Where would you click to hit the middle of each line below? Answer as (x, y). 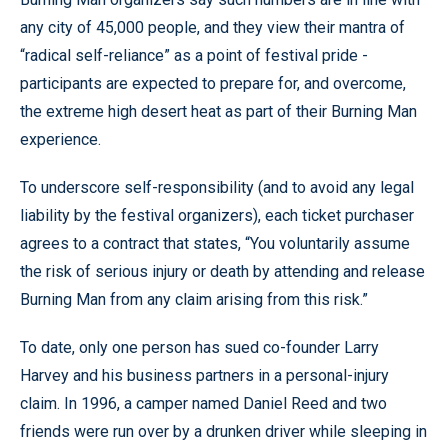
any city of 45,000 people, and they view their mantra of (212, 27)
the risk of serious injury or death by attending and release (222, 271)
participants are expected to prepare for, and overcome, (213, 83)
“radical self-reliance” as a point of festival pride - (194, 55)
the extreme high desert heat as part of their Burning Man (218, 111)
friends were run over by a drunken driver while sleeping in (223, 431)
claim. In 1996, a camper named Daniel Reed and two (203, 403)
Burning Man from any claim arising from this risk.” (194, 299)
